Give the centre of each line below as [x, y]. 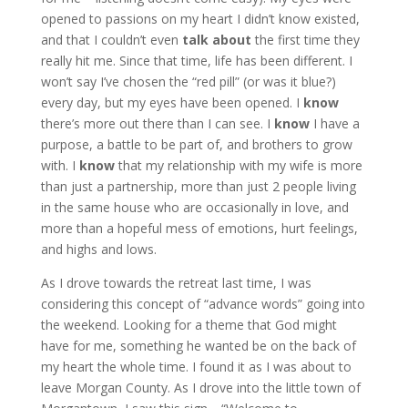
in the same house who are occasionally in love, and [194, 207]
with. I [60, 165]
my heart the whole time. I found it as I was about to [196, 367]
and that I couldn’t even [111, 40]
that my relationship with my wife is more [238, 165]
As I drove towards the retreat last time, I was [176, 283]
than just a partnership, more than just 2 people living [198, 186]
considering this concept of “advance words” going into [203, 304]
